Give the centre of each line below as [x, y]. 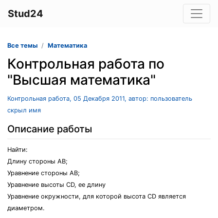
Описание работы [50, 129]
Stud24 [26, 14]
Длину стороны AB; [37, 161]
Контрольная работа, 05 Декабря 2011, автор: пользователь [100, 99]
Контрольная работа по [86, 64]
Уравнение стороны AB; [44, 173]
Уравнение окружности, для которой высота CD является [97, 196]
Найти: [18, 150]
